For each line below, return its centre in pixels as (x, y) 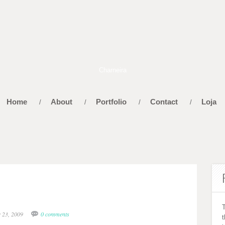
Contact (164, 102)
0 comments (55, 214)
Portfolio (111, 102)
